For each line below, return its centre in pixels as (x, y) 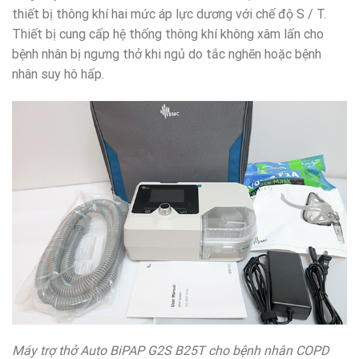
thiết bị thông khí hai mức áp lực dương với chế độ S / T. (169, 14)
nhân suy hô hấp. (58, 75)
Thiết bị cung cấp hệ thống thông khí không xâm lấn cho (168, 34)
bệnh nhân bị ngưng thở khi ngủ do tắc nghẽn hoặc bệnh (167, 54)
